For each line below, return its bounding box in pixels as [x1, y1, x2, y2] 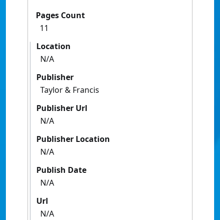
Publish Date [36, 165, 86, 176]
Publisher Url [36, 103, 87, 114]
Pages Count [36, 10, 85, 21]
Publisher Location [36, 134, 110, 145]
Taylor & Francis [40, 84, 99, 96]
